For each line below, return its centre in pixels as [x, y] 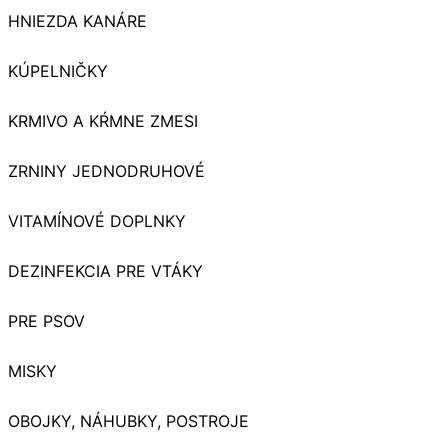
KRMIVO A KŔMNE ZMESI [103, 121]
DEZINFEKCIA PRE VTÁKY [105, 271]
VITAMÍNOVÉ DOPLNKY [97, 221]
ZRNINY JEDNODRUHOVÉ [106, 171]
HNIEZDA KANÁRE [77, 21]
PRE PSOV [46, 321]
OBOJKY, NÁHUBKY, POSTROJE [128, 421]
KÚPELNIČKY [58, 71]
